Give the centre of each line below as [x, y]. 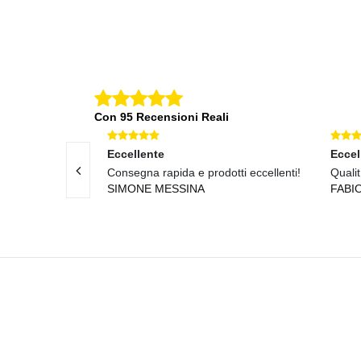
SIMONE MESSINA [156, 188]
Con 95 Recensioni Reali [162, 116]
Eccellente [135, 154]
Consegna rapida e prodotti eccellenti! [203, 172]
